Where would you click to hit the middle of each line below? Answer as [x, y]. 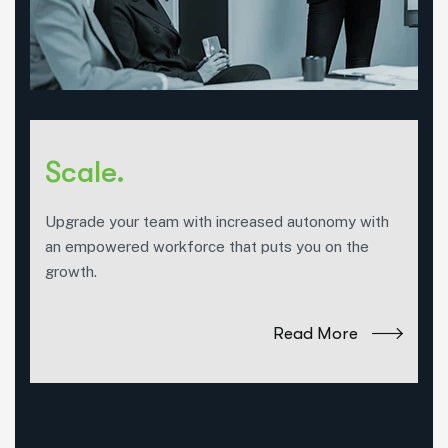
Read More [315, 333]
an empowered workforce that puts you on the [207, 246]
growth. [71, 271]
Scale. [85, 171]
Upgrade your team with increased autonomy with [217, 221]
